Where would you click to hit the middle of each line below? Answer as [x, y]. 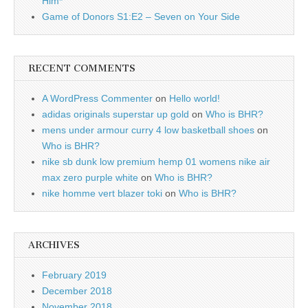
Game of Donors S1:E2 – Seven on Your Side [141, 16]
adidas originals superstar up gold [115, 114]
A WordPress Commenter [97, 98]
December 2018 [77, 291]
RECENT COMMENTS [82, 68]
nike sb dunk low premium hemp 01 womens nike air [156, 162]
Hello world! [195, 98]
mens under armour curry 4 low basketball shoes [148, 130]
